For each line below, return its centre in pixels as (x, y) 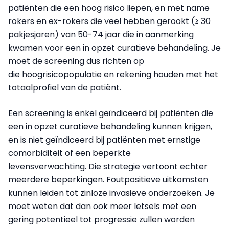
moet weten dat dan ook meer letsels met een (102, 207)
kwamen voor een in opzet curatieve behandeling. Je (114, 48)
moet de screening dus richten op (76, 61)
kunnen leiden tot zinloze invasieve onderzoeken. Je (111, 193)
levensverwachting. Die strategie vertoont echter (108, 167)
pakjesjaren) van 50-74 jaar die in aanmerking (101, 35)
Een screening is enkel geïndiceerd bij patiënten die (111, 113)
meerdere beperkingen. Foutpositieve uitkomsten (108, 180)
